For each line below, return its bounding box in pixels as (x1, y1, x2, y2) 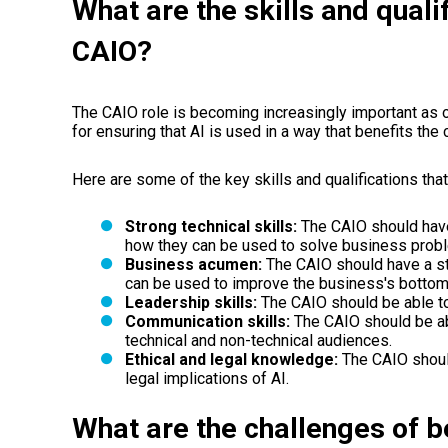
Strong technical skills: (124, 217, 297, 237)
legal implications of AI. (124, 369, 289, 389)
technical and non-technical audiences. (124, 331, 392, 351)
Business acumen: (124, 255, 262, 275)
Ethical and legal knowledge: (124, 350, 338, 370)
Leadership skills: (124, 293, 257, 313)
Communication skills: (124, 312, 290, 332)
